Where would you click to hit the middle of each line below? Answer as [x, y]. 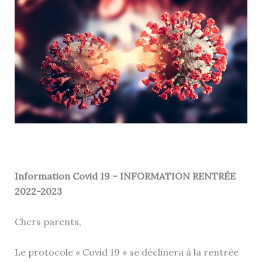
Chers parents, [48, 222]
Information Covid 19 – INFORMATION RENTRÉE [125, 176]
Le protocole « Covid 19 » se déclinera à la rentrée [126, 252]
